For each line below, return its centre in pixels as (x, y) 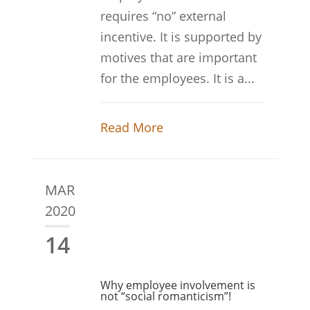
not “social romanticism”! (165, 296)
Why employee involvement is (177, 285)
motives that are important (178, 57)
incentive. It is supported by (181, 37)
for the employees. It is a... (177, 78)
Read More (131, 127)
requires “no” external (163, 16)
